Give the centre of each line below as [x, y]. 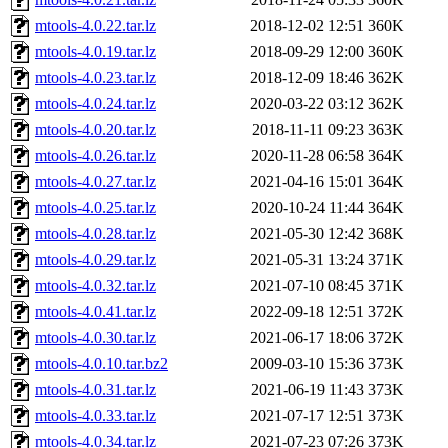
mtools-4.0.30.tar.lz [95, 338]
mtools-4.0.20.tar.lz [95, 130]
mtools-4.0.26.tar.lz [95, 156]
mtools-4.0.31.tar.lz [95, 390]
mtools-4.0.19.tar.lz [95, 52]
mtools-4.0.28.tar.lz [95, 234]
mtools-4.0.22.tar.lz [95, 26]
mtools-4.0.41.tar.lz [95, 312]
